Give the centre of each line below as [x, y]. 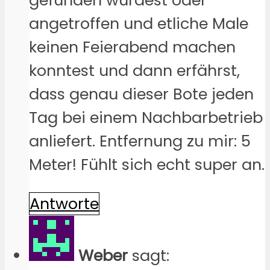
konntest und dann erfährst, [134, 71]
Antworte [64, 203]
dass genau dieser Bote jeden [141, 94]
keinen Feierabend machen [132, 47]
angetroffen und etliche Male [139, 24]
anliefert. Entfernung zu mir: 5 [140, 141]
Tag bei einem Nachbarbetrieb [146, 118]
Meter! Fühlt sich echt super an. [147, 165]
